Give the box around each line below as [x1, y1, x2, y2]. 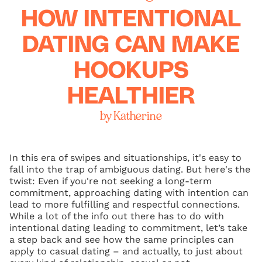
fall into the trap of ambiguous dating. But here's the [9, 164, 250, 175]
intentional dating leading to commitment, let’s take [9, 222, 247, 234]
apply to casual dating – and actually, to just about [9, 246, 243, 257]
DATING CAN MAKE [22, 33, 240, 57]
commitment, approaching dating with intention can [9, 187, 249, 199]
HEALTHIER [67, 85, 195, 109]
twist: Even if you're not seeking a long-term [9, 175, 212, 187]
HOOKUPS [73, 59, 189, 83]
